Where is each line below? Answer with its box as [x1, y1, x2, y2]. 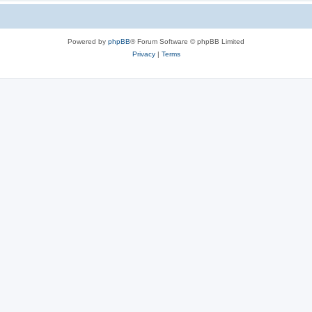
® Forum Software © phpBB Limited [130, 37, 244, 45]
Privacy [132, 49, 155, 58]
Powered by [68, 37, 108, 45]
